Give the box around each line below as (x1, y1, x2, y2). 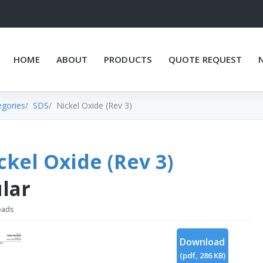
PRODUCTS (104, 53, 152, 66)
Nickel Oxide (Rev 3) (56, 99, 132, 111)
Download (180, 235, 225, 249)
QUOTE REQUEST (168, 53, 242, 66)
